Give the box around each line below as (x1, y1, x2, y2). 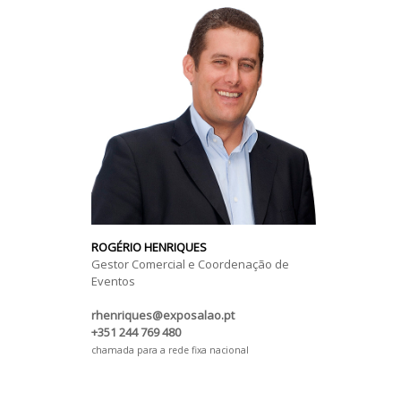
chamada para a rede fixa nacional (91, 343, 249, 356)
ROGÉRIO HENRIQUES (91, 238, 207, 255)
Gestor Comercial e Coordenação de (91, 255, 289, 272)
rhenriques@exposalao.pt (91, 306, 235, 323)
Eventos (91, 272, 135, 289)
